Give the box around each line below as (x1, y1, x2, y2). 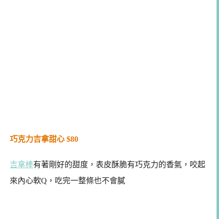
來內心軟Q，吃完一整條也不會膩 (10, 176, 125, 185)
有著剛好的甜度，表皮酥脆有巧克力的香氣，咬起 (33, 160, 205, 169)
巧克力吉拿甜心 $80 (10, 135, 78, 144)
